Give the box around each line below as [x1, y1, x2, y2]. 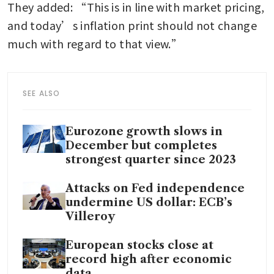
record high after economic [65, 252, 232, 266]
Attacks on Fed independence [65, 181, 245, 195]
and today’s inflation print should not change [7, 17, 257, 33]
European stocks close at [65, 238, 213, 252]
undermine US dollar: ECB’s [65, 195, 232, 209]
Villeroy [65, 209, 115, 223]
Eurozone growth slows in [65, 124, 223, 138]
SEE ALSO [23, 87, 61, 98]
